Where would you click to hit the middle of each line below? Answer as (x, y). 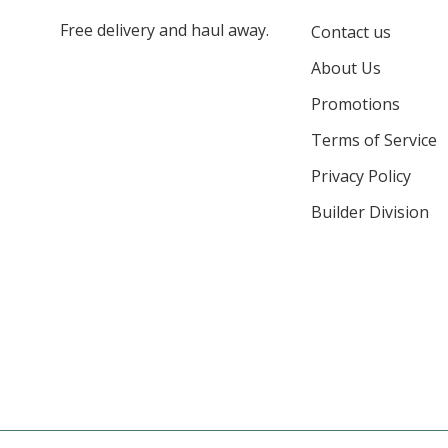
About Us (345, 67)
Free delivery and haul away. (164, 29)
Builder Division (369, 211)
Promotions (355, 103)
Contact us (350, 31)
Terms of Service (373, 139)
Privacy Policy (360, 175)
